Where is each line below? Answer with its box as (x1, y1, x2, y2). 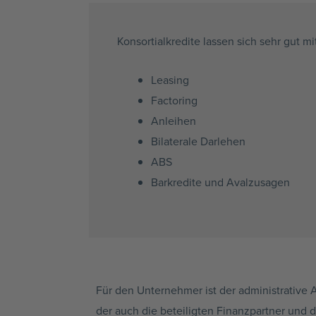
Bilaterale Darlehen (151, 133, 245, 149)
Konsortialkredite (117, 32, 200, 49)
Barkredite (151, 174, 202, 190)
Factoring (151, 92, 197, 108)
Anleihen (151, 112, 196, 128)
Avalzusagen (226, 174, 290, 190)
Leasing (151, 71, 189, 87)
